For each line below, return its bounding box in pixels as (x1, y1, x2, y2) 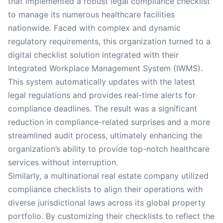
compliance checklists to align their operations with (8, 184, 203, 194)
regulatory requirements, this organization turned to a (8, 36, 211, 46)
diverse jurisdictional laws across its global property (8, 198, 206, 208)
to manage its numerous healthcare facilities (8, 9, 175, 19)
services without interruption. (8, 157, 118, 167)
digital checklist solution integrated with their (8, 50, 179, 60)
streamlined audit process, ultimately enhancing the (8, 130, 202, 140)
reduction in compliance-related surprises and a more (8, 117, 210, 127)
